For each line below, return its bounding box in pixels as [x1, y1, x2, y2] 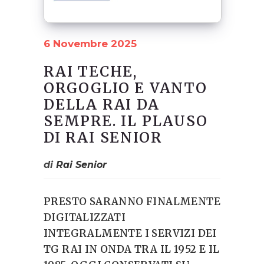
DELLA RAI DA [44, 95, 160, 114]
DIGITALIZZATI [44, 210, 126, 224]
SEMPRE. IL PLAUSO [44, 111, 208, 130]
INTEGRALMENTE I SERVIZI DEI [44, 226, 217, 240]
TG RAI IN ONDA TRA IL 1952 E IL [44, 242, 220, 256]
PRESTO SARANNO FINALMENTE [44, 194, 220, 208]
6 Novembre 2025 [44, 37, 137, 49]
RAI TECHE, [44, 62, 138, 81]
